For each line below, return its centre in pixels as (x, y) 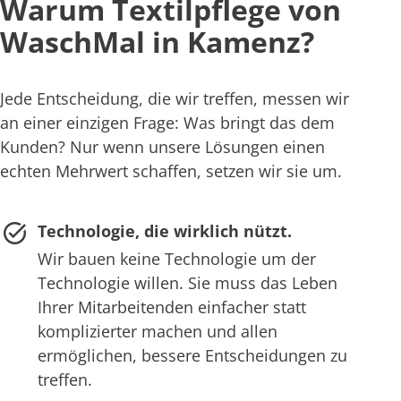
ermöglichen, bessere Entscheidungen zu (192, 356)
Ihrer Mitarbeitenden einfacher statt (171, 307)
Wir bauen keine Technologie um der (176, 259)
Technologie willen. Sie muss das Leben (187, 283)
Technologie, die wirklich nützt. (164, 231)
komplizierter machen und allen (157, 332)
